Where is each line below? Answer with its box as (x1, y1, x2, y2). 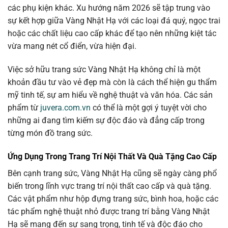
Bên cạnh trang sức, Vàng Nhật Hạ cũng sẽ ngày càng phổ (8, 168, 217, 178)
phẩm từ (8, 103, 40, 113)
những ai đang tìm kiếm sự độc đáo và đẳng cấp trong (8, 116, 205, 126)
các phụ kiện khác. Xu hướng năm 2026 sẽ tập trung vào (8, 3, 210, 13)
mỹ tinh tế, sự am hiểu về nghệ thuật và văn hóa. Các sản (8, 90, 213, 100)
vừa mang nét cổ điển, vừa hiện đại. (8, 41, 136, 51)
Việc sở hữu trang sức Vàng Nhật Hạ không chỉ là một (8, 65, 201, 75)
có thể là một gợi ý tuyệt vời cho (91, 103, 207, 113)
